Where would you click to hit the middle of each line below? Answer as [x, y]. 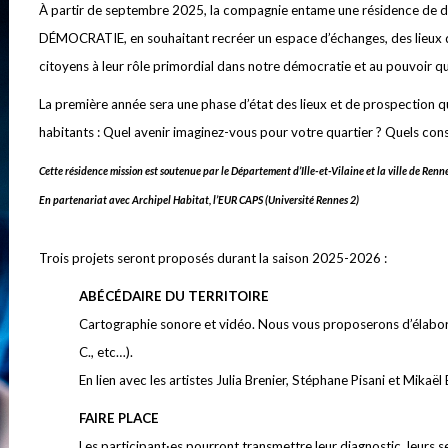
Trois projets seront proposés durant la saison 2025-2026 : [213, 258]
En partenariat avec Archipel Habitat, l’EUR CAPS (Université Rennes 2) [199, 199]
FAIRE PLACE [119, 418]
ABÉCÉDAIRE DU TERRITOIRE [174, 296]
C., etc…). [106, 352]
